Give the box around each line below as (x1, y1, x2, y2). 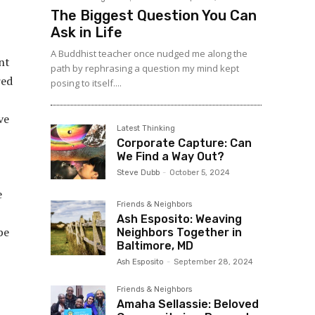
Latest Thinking (117, 124, 175, 134)
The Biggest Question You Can (51, 7, 257, 25)
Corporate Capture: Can (117, 136, 252, 150)
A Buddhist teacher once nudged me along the (51, 47, 247, 60)
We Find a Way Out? (117, 150, 224, 164)
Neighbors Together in (117, 226, 242, 240)
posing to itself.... (51, 77, 122, 90)
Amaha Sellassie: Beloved (117, 297, 259, 311)
